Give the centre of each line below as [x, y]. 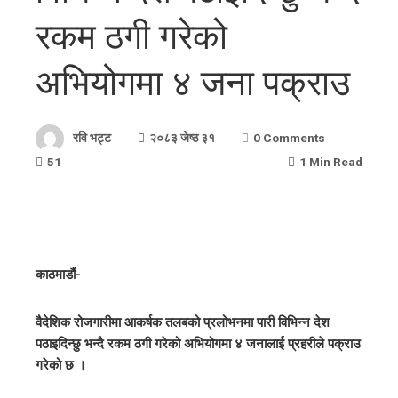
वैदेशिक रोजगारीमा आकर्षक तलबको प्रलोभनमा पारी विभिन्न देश [183, 322]
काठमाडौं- [58, 275]
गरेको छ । [61, 365]
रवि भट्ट [92, 137]
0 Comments [289, 137]
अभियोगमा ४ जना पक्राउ [193, 83]
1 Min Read [331, 162]
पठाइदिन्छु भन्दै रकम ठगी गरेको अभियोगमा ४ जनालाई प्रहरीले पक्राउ [198, 344]
